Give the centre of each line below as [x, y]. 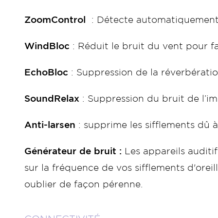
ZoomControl [55, 20]
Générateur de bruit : [74, 152]
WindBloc [47, 46]
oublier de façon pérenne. [83, 185]
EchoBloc [46, 73]
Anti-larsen [50, 125]
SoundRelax [53, 99]
